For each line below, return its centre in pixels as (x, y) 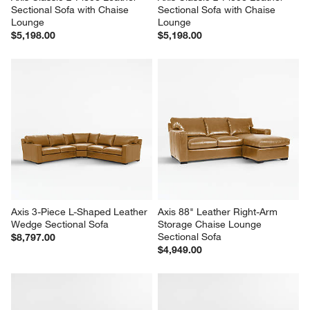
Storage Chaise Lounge (211, 225)
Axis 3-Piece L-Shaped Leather (81, 212)
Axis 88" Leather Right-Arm (219, 212)
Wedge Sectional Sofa (60, 225)
